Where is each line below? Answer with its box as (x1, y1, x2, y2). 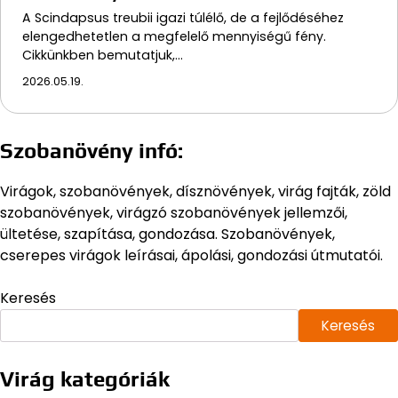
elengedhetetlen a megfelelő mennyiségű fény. (22, 28, 326, 46)
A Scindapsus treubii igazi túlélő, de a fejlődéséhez (22, 9, 344, 28)
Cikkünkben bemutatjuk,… (22, 46, 183, 65)
